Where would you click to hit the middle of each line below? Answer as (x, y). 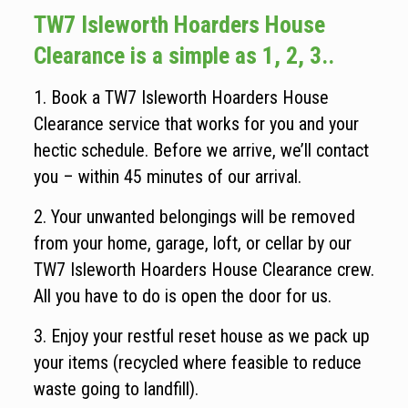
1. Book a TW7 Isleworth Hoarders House (181, 97)
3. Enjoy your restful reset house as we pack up (201, 336)
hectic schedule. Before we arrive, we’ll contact (201, 150)
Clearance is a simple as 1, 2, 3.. (184, 56)
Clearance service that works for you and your (196, 124)
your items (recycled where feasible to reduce (197, 362)
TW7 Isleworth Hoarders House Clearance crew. (204, 270)
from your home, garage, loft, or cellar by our (192, 243)
